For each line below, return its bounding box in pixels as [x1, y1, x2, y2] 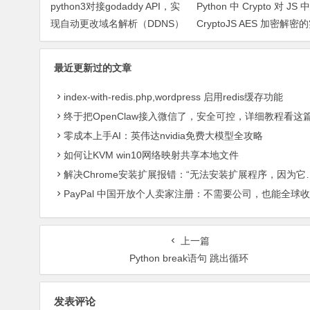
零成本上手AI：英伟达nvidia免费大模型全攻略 [64, 129, 263, 141]
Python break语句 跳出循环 [129, 252, 249, 264]
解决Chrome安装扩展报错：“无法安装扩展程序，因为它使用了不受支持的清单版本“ [64, 168, 306, 180]
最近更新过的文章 [54, 62, 131, 73]
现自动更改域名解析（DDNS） [51, 17, 184, 29]
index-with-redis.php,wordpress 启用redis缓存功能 [64, 91, 283, 102]
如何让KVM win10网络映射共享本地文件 [64, 149, 239, 161]
